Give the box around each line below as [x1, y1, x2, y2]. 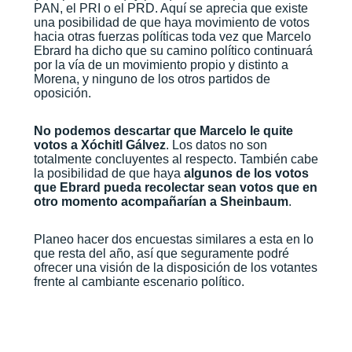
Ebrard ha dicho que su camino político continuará [33, 44, 313, 58]
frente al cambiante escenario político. [33, 275, 244, 289]
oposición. [33, 86, 91, 101]
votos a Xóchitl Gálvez [33, 138, 166, 152]
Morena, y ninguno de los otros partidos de [33, 72, 270, 86]
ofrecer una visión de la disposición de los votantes [33, 261, 317, 275]
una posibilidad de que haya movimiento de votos [33, 16, 310, 30]
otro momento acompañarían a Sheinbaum [33, 195, 288, 209]
